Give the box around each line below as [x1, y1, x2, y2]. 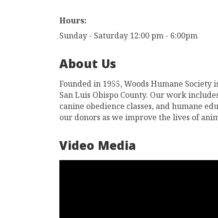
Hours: [59, 15, 87, 26]
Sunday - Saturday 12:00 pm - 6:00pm [59, 30, 198, 41]
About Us [59, 55, 116, 76]
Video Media [59, 137, 136, 158]
